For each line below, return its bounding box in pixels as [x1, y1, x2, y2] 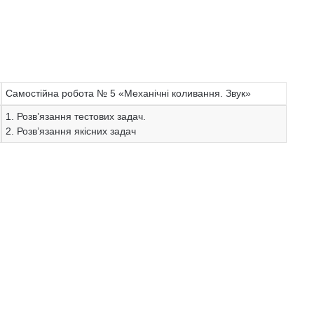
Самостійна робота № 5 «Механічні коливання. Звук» [6, 88, 252, 99]
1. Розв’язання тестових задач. [6, 111, 146, 122]
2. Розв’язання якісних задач [6, 125, 137, 137]
